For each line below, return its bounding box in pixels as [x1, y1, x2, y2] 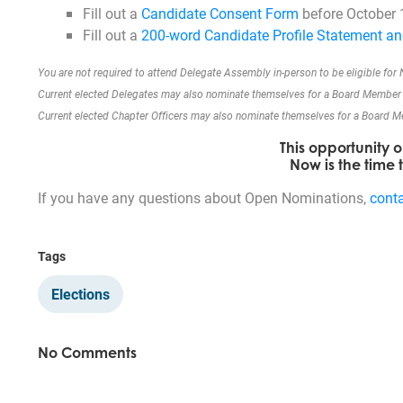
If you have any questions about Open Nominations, [38, 187, 370, 207]
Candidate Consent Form [141, 3, 299, 22]
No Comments [38, 343, 137, 362]
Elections [51, 283, 110, 303]
